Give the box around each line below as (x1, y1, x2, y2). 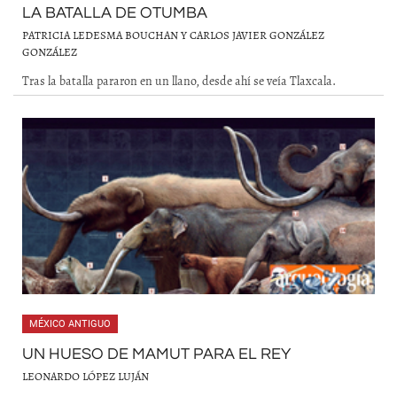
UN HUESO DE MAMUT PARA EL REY (22, 346, 291, 362)
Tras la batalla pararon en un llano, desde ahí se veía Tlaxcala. (22, 72, 336, 90)
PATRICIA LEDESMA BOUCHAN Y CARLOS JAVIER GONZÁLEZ (22, 27, 324, 43)
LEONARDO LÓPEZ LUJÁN (22, 369, 149, 384)
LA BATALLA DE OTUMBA (22, 4, 207, 21)
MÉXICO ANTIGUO (29, 318, 111, 330)
